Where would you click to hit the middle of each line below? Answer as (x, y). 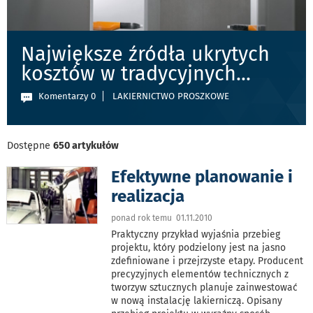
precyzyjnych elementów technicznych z (200, 275)
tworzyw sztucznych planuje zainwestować (205, 288)
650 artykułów (86, 146)
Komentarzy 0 (67, 96)
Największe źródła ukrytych (145, 54)
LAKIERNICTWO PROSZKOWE (171, 96)
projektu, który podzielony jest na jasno (199, 248)
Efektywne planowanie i (202, 177)
